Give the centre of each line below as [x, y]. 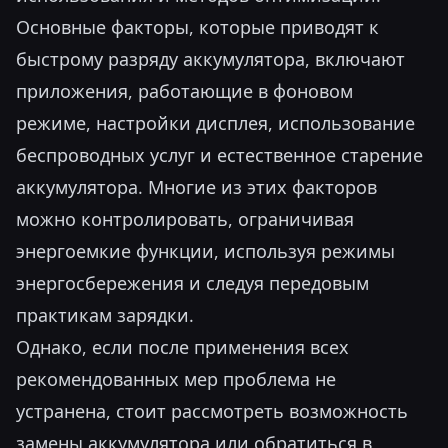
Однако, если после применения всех [182, 347]
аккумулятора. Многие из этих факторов [196, 187]
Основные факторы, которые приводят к [197, 27]
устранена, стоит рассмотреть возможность [212, 411]
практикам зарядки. [105, 315]
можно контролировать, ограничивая [185, 219]
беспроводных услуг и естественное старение [219, 155]
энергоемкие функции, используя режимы [205, 251]
